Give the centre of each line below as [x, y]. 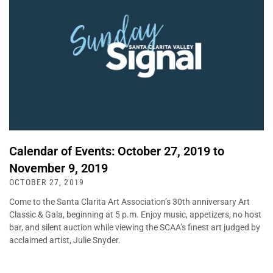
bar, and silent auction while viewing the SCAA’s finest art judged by [135, 227]
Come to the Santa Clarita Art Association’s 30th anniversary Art [129, 201]
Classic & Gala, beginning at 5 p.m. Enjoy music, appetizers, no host [135, 214]
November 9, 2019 [58, 168]
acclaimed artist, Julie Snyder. [65, 240]
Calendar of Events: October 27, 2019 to [117, 151]
